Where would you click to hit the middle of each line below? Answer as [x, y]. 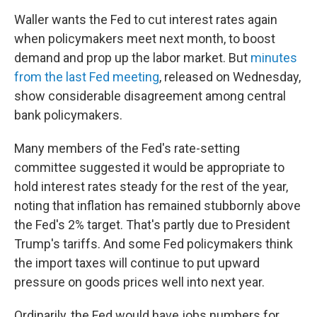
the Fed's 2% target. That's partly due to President [152, 224]
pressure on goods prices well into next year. [139, 282]
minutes [274, 57]
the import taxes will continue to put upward [137, 263]
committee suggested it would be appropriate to [149, 167]
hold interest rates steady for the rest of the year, [151, 186]
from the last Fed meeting [87, 76]
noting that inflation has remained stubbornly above [157, 205]
